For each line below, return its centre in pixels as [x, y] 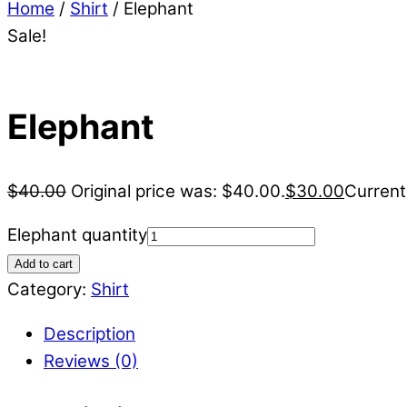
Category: [49, 290]
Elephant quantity [77, 235]
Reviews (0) [91, 362]
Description [89, 334]
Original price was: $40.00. [178, 191]
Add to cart [44, 264]
